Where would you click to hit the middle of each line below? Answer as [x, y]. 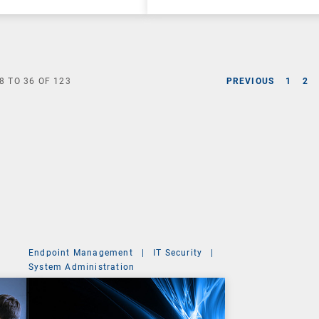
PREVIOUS [250, 81]
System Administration [82, 267]
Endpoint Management [81, 252]
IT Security [178, 252]
